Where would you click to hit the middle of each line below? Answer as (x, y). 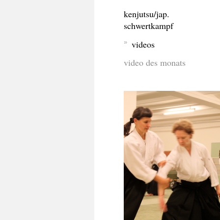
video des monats (155, 63)
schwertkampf (149, 26)
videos (143, 44)
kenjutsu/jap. (147, 14)
